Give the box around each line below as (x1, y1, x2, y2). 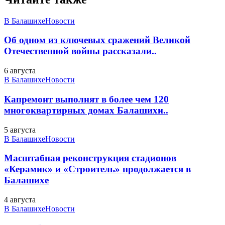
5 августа (4, 125, 36, 134)
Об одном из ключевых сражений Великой (4, 35, 190, 46)
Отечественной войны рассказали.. (4, 46, 157, 57)
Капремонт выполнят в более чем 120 (4, 93, 169, 104)
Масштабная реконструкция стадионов (4, 153, 176, 164)
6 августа (4, 66, 36, 75)
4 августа (4, 195, 36, 204)
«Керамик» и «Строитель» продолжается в (4, 164, 191, 175)
